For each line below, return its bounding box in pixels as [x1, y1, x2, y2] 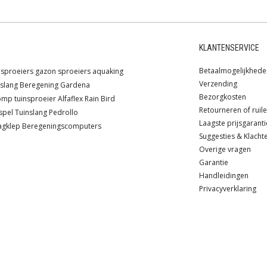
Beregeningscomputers [22, 121, 101, 132]
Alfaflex [58, 94, 83, 104]
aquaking [92, 66, 123, 77]
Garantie [199, 157, 228, 168]
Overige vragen [199, 144, 251, 155]
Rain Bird [85, 94, 115, 104]
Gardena [60, 80, 90, 91]
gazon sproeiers [35, 66, 91, 77]
